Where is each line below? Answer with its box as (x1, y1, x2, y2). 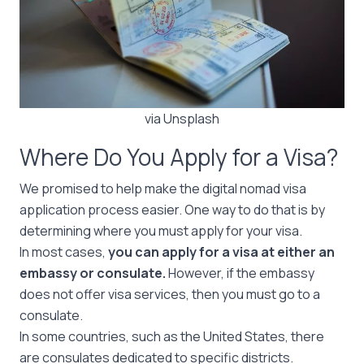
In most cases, (19, 243, 108, 261)
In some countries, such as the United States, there (19, 327, 324, 345)
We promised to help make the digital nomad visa (19, 180, 306, 197)
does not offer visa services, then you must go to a (19, 285, 320, 303)
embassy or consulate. (19, 264, 168, 282)
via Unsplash (145, 110, 219, 128)
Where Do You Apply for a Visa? (19, 141, 338, 172)
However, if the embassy (168, 264, 314, 282)
